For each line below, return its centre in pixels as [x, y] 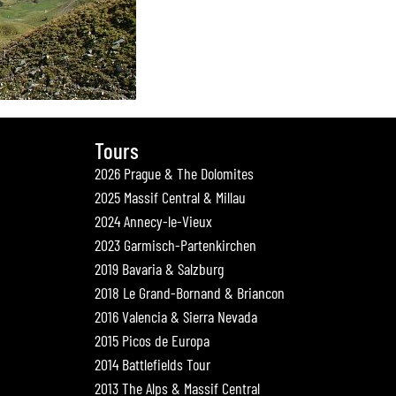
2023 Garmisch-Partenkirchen [176, 245]
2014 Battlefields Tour [153, 365]
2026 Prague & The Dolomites [175, 174]
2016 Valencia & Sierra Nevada [176, 317]
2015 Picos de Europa [152, 341]
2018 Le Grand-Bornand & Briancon [190, 293]
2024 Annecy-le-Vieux [154, 221]
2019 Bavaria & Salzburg [160, 269]
